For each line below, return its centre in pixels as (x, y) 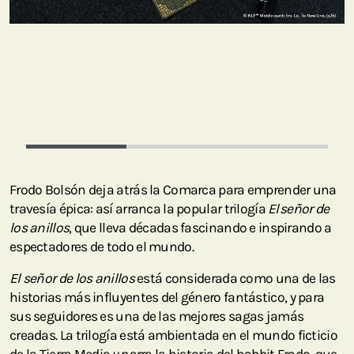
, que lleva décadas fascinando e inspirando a (200, 228)
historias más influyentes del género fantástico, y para (167, 298)
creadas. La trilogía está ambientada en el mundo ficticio (173, 335)
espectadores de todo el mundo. (102, 247)
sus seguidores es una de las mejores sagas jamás (157, 316)
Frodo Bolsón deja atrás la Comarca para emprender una (173, 190)
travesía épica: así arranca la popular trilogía (139, 209)
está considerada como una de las (235, 279)
